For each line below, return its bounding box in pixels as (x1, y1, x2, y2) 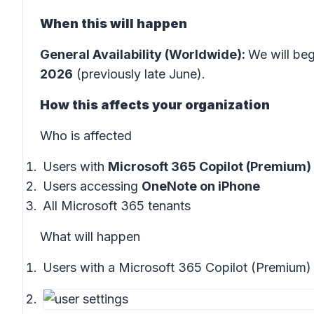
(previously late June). (73, 67, 205, 81)
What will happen (40, 229, 140, 244)
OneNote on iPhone (142, 179, 260, 193)
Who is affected (40, 128, 132, 143)
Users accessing (43, 179, 142, 193)
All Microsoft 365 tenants (43, 198, 191, 213)
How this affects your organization (40, 97, 270, 112)
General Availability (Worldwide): (40, 47, 248, 62)
